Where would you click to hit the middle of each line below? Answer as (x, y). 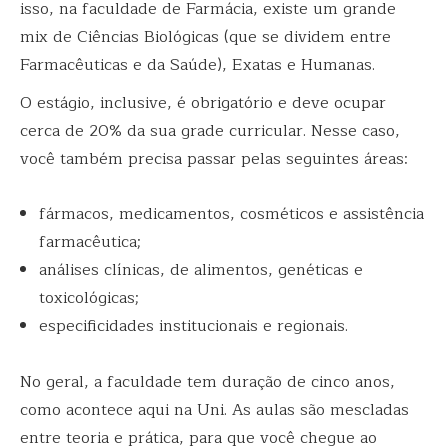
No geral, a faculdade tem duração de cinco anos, (207, 381)
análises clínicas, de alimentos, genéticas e (201, 270)
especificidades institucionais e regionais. (194, 326)
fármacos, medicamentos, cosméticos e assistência (232, 214)
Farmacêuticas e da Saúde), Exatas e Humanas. (197, 65)
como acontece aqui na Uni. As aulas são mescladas (214, 409)
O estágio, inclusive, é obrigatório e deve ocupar (203, 103)
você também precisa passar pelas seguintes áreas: (214, 159)
